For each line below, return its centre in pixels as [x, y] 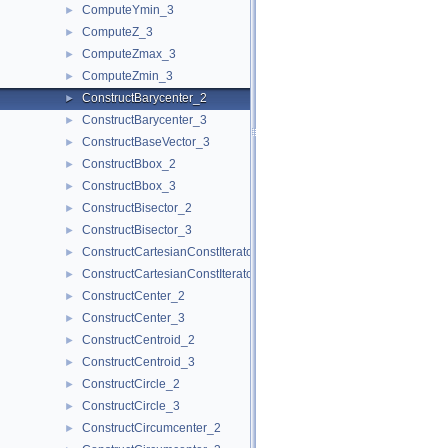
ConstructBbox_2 [129, 164]
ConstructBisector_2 [137, 208]
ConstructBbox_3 [129, 186]
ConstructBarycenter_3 [144, 120]
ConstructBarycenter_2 [144, 98]
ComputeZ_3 [117, 32]
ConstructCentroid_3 [138, 362]
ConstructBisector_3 [137, 230]
